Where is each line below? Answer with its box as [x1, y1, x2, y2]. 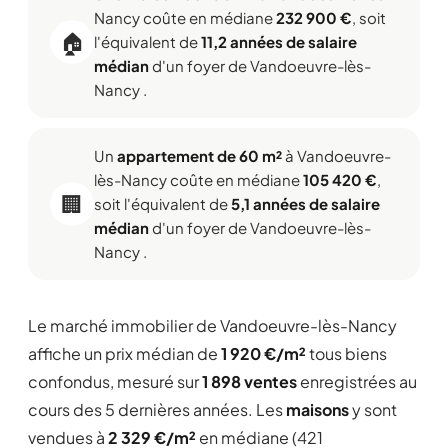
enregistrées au [297, 371, 417, 392]
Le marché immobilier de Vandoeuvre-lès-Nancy [28, 315, 397, 336]
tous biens [306, 343, 387, 364]
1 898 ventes [202, 371, 297, 392]
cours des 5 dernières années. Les [28, 399, 286, 420]
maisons [286, 399, 349, 420]
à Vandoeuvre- [282, 146, 391, 165]
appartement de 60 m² [117, 146, 282, 165]
